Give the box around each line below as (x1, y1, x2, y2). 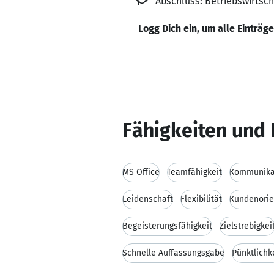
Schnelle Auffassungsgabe (122, 248, 224, 258)
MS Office (122, 167, 160, 177)
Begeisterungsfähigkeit (122, 221, 212, 231)
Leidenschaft (122, 194, 173, 204)
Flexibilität (180, 194, 222, 204)
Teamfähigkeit (167, 167, 222, 177)
